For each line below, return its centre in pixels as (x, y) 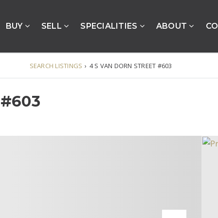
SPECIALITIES (110, 26)
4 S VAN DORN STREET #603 (131, 65)
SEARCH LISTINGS (56, 65)
